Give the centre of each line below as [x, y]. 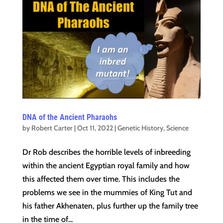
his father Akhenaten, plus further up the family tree [110, 206]
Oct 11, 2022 [95, 128]
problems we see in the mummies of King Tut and [107, 192]
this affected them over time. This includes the [101, 179]
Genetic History [140, 128]
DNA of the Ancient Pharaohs [69, 117]
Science [177, 128]
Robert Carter [52, 128]
